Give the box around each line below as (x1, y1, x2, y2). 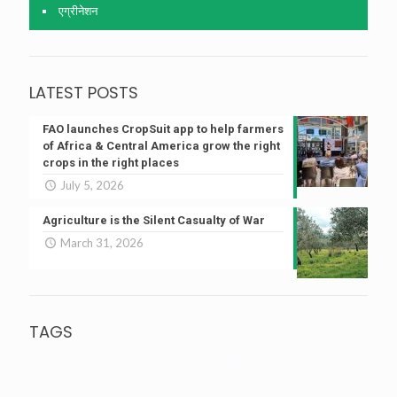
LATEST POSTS (29, 82, 138, 105)
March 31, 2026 (60, 236, 144, 251)
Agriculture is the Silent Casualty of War (43, 214, 265, 228)
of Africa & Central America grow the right (43, 139, 280, 153)
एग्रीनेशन (58, 4, 97, 19)
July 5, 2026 (60, 178, 125, 193)
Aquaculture (65, 382, 121, 394)
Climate (315, 382, 350, 394)
